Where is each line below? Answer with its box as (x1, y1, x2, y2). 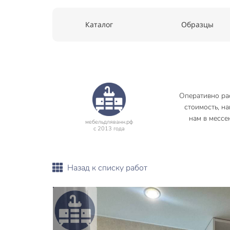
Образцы (181, 20, 214, 29)
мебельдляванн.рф (85, 118, 133, 126)
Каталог (85, 20, 113, 29)
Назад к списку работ (67, 162, 147, 174)
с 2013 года (93, 125, 125, 132)
